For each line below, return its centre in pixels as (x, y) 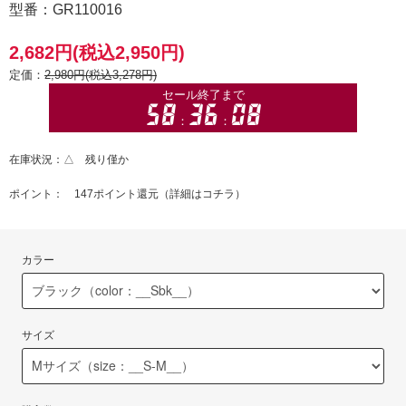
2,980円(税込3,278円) (101, 74)
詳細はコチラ (202, 193)
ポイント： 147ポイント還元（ (89, 193)
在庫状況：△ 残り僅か (69, 159)
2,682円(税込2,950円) (97, 52)
